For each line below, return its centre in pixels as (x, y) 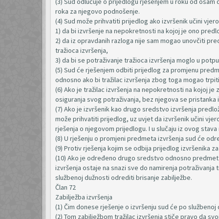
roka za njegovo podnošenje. (98, 11)
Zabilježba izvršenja (84, 197)
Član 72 (66, 187)
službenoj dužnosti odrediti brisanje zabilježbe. (124, 177)
